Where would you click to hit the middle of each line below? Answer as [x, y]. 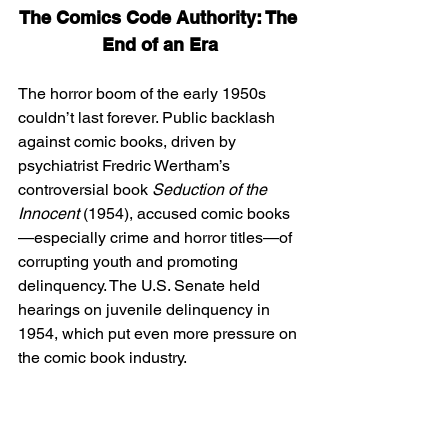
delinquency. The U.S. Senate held [141, 285]
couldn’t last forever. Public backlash [148, 117]
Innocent [48, 213]
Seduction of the [211, 189]
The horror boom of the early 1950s [144, 93]
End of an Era [160, 44]
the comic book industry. [102, 357]
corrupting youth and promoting [130, 261]
